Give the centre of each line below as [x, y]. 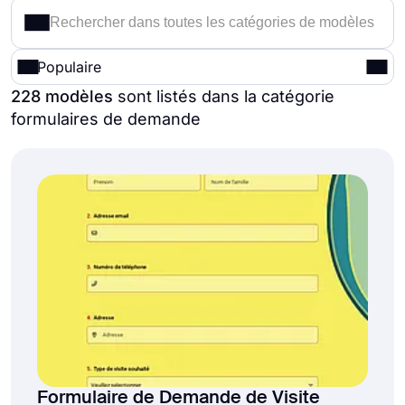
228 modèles [62, 96]
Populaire [69, 67]
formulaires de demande [106, 119]
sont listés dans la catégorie [224, 96]
